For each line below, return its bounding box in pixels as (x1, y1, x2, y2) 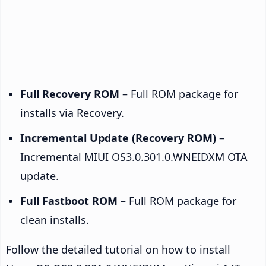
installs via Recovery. (20, 105, 124, 120)
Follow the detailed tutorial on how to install (6, 242, 230, 256)
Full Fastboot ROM (20, 193, 118, 208)
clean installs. (20, 212, 89, 227)
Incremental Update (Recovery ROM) (20, 130, 216, 145)
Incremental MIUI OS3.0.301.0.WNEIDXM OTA (20, 149, 248, 164)
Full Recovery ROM (20, 86, 119, 101)
